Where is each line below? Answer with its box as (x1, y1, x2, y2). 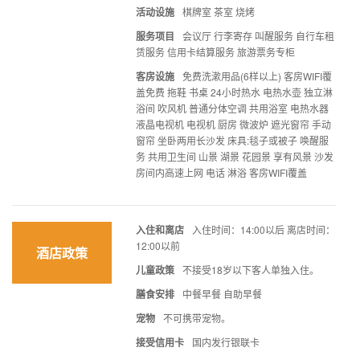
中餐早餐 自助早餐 (182, 286, 262, 301)
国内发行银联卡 (192, 334, 260, 349)
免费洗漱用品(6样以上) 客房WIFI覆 (182, 68, 332, 83)
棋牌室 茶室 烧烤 (182, 4, 255, 18)
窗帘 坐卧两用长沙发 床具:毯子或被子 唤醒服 (136, 133, 329, 147)
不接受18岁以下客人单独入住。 (182, 262, 319, 276)
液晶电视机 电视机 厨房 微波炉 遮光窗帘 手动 (136, 117, 331, 131)
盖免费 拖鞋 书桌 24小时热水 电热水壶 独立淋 (136, 84, 333, 99)
